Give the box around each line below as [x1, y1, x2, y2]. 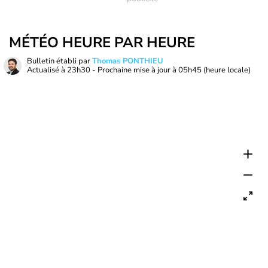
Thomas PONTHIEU [92, 56, 163, 66]
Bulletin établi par [27, 56, 92, 66]
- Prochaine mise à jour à [90, 65, 178, 75]
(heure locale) [203, 65, 251, 75]
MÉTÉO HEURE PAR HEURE [9, 33, 195, 52]
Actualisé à [27, 65, 67, 75]
